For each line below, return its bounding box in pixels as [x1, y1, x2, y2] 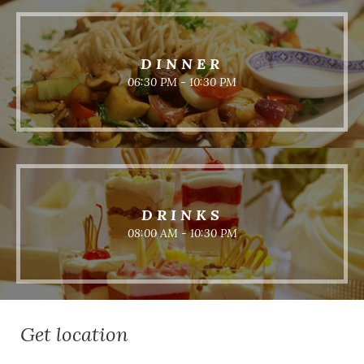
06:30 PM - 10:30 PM [128, 74, 236, 89]
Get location [20, 321, 128, 347]
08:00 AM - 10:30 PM [127, 226, 237, 241]
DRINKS [141, 206, 223, 225]
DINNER [141, 54, 223, 73]
